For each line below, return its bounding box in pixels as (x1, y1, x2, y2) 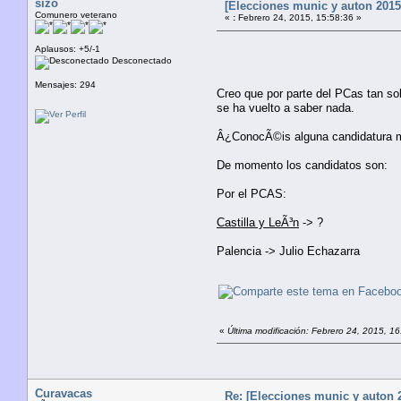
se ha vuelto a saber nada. (217, 100, 354, 115)
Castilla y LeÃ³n (217, 215, 299, 229)
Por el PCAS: (217, 186, 286, 200)
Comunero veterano (35, 9, 117, 20)
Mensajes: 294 (35, 79, 96, 90)
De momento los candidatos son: (217, 158, 388, 172)
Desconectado (109, 55, 172, 65)
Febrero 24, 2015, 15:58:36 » (235, 12, 362, 22)
